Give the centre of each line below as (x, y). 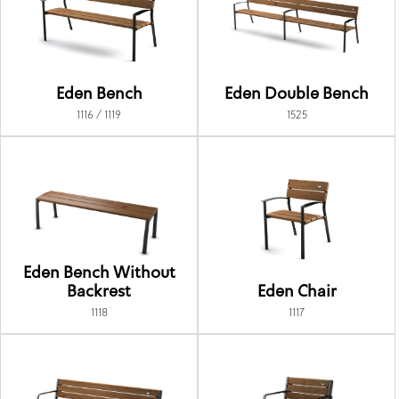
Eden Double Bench (297, 95)
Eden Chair (297, 293)
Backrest (99, 293)
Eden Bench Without (99, 274)
